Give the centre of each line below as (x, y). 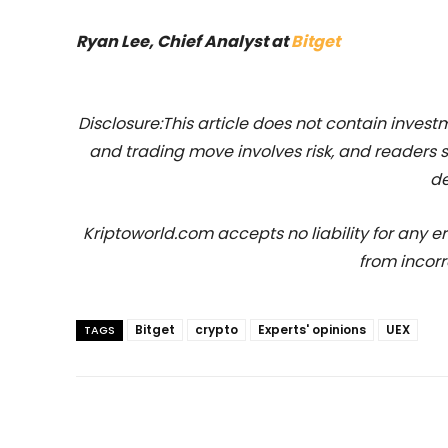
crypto (216, 329)
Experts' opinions (312, 329)
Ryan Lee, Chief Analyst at (183, 41)
